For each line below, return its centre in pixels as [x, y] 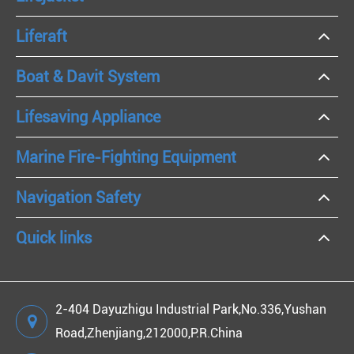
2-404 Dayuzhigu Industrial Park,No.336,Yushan [191, 310]
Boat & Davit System [88, 77]
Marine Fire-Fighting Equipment [126, 158]
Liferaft [41, 37]
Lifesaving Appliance [88, 117]
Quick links [54, 238]
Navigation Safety [78, 198]
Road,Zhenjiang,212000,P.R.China [149, 333]
